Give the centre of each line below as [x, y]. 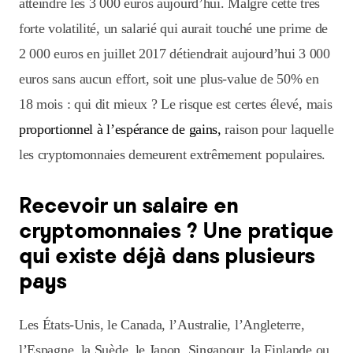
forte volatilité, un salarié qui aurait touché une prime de [174, 29]
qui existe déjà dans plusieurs [167, 255]
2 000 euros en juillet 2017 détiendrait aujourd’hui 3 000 [175, 54]
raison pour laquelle [277, 130]
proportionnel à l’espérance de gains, [120, 130]
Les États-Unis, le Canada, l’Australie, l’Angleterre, [162, 325]
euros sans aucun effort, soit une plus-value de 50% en [169, 79]
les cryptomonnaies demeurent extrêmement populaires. [173, 155]
